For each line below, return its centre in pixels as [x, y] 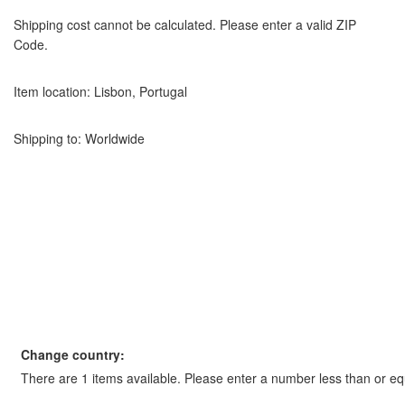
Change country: [73, 354]
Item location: [52, 91]
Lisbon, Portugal [139, 91]
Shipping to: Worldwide [79, 138]
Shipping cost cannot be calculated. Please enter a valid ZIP [185, 24]
